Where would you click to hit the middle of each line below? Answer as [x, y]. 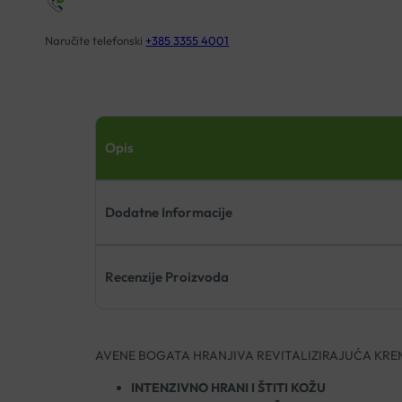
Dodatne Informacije [168, 213]
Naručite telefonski [96, 41]
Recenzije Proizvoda [166, 277]
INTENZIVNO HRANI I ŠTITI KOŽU [228, 388]
